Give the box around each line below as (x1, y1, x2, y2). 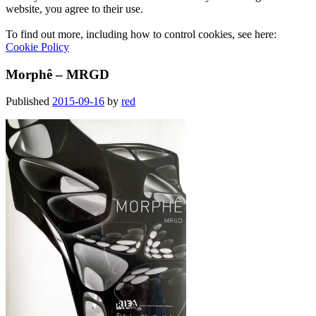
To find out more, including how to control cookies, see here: (6, 28, 276, 40)
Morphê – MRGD (6, 66, 109, 82)
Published (6, 95, 52, 108)
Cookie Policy (6, 40, 69, 53)
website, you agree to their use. (6, 2, 143, 15)
